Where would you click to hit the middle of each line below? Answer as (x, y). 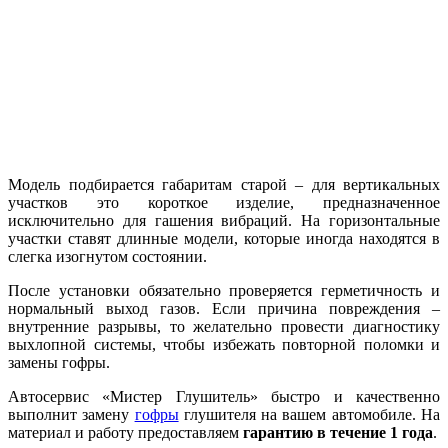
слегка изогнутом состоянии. (107, 256)
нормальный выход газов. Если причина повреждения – (224, 308)
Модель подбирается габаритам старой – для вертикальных (224, 184)
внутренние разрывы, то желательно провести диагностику (224, 326)
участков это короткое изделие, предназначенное (224, 202)
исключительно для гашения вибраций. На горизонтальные (224, 220)
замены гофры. (59, 362)
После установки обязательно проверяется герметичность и (224, 290)
